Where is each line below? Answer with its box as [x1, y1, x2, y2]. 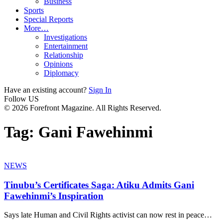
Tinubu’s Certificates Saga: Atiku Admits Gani [4, 179, 194, 190]
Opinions [44, 60, 73, 68]
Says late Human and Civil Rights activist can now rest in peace [4, 211, 204, 220]
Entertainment [44, 42, 88, 50]
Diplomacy [44, 69, 79, 77]
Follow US [4, 95, 39, 103]
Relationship [44, 51, 83, 59]
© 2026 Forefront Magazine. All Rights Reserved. [4, 104, 161, 112]
